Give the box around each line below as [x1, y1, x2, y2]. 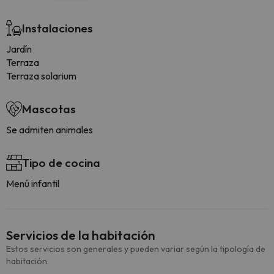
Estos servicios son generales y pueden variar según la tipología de [6, 243, 265, 254]
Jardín [6, 43, 32, 55]
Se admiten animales [6, 124, 93, 136]
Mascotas [22, 102, 76, 116]
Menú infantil [6, 177, 59, 190]
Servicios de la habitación [6, 227, 155, 243]
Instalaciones [22, 21, 93, 35]
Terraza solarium [6, 70, 76, 82]
